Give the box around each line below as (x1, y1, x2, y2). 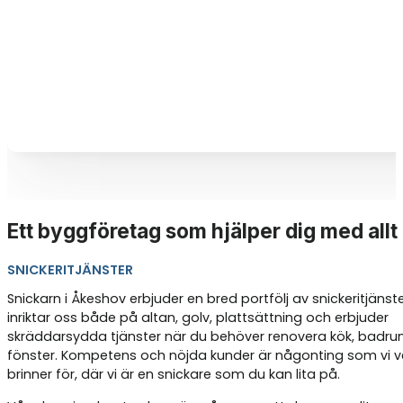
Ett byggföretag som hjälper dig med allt (7, 219, 398, 244)
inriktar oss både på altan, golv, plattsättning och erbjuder (7, 309, 389, 327)
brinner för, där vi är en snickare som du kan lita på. (7, 365, 340, 384)
